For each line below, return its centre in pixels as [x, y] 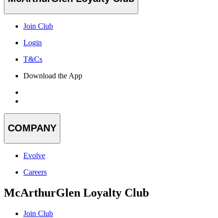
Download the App [53, 75]
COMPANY [32, 128]
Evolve [34, 155]
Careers [35, 172]
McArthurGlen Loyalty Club [76, 192]
